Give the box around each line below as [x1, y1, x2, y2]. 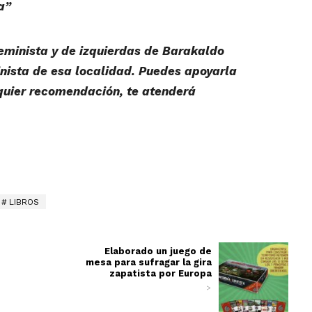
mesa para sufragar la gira [86, 257, 212, 268]
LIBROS [9, 197, 39, 208]
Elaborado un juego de [104, 246, 212, 257]
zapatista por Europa [109, 268, 212, 279]
